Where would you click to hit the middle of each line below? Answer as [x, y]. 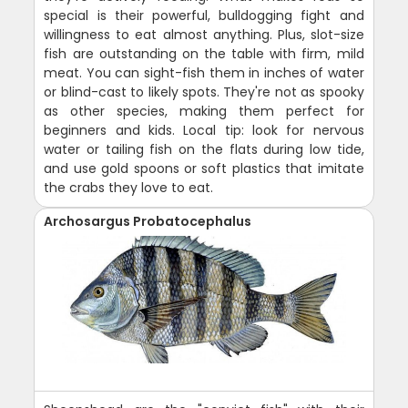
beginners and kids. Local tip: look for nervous [204, 131]
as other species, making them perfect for [204, 112]
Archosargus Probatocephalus [148, 222]
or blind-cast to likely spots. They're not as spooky [204, 92]
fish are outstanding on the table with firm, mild [204, 54]
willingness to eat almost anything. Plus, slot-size [204, 35]
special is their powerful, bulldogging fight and [204, 16]
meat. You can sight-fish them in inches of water [204, 73]
